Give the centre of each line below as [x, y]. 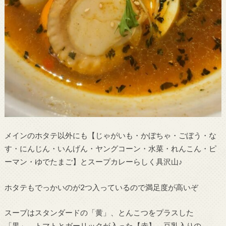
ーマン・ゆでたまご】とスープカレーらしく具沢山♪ [93, 161]
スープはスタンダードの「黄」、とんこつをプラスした [99, 213]
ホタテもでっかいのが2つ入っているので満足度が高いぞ [101, 187]
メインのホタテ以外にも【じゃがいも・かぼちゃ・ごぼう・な [110, 135]
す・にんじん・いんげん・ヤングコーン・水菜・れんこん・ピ [110, 148]
